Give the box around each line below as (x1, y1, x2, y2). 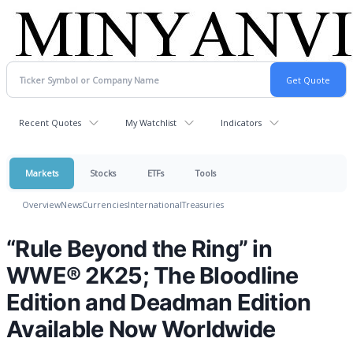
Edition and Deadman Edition (6, 288, 311, 316)
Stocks (90, 167, 116, 179)
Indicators (221, 117, 262, 128)
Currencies (82, 199, 128, 210)
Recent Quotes (19, 117, 81, 128)
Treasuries (182, 199, 224, 210)
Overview (22, 199, 61, 210)
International (128, 199, 182, 210)
